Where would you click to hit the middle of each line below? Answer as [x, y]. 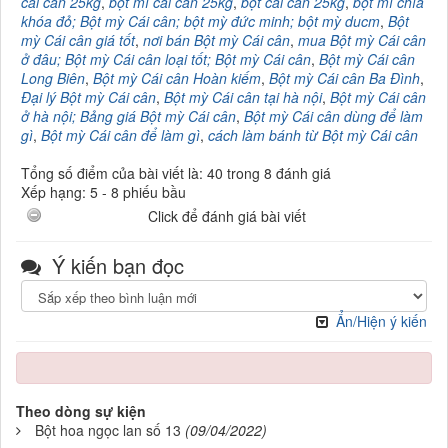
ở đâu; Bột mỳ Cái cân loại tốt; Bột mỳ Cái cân [166, 58]
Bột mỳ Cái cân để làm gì [120, 134]
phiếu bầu [152, 191]
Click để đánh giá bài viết [227, 215]
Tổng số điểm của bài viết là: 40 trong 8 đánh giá [176, 172]
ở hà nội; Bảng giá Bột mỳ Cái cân [128, 115]
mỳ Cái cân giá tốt [78, 39]
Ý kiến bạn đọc [115, 265]
